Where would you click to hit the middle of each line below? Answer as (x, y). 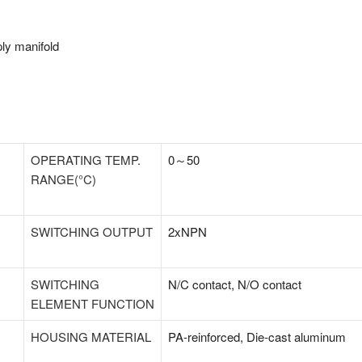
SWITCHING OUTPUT (92, 232)
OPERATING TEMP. (86, 160)
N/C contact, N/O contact (235, 284)
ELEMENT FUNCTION (93, 304)
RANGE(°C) (63, 179)
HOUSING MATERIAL (91, 337)
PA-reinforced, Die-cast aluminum (257, 337)
